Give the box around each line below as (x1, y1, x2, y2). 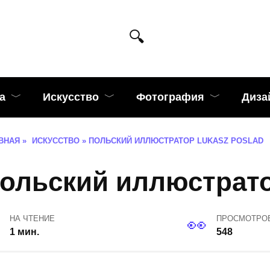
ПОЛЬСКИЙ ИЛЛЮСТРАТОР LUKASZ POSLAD (89, 137, 263, 145)
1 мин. (9, 226, 39, 237)
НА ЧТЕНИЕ (9, 214, 55, 224)
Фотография (136, 91, 204, 103)
